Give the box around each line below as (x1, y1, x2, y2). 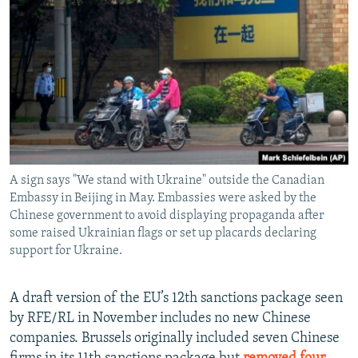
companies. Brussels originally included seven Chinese (10, 330, 340, 345)
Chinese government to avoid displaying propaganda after (10, 209, 324, 221)
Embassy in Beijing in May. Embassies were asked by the (10, 191, 316, 204)
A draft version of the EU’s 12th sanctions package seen (10, 290, 343, 305)
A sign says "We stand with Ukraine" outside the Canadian (10, 173, 324, 186)
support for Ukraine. (10, 244, 122, 257)
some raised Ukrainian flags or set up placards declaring (10, 226, 316, 239)
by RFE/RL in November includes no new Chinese (10, 310, 311, 325)
